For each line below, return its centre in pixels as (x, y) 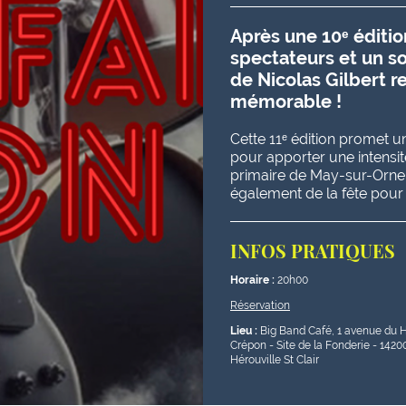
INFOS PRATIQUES (313, 251)
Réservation (260, 305)
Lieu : (245, 331)
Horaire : (252, 280)
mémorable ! (288, 101)
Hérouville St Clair (275, 360)
